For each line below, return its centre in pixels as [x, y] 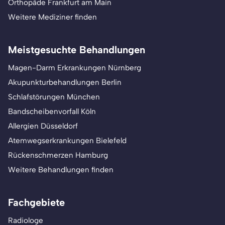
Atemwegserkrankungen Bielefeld [67, 141]
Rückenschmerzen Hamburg [58, 155]
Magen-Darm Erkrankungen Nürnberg [75, 68]
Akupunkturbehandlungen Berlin [65, 82]
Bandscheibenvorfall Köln [52, 111]
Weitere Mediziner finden [52, 17]
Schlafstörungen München [54, 97]
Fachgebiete [36, 202]
